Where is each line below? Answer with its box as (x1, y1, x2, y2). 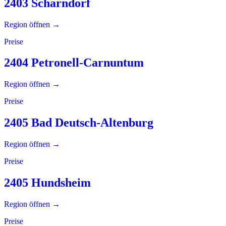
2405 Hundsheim (4, 176, 91, 190)
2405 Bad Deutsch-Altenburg (4, 116, 153, 130)
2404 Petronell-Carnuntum (4, 56, 144, 70)
